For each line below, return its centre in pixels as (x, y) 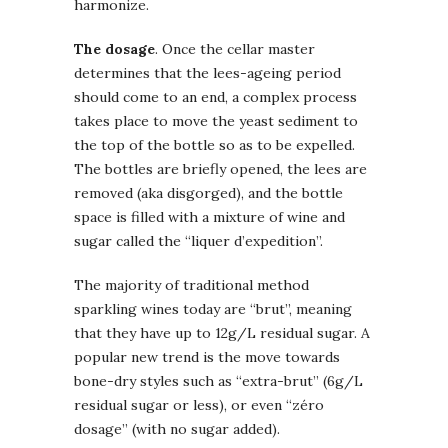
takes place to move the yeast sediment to (216, 121)
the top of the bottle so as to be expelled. (214, 145)
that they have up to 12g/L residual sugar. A (222, 333)
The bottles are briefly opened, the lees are (220, 169)
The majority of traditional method (191, 285)
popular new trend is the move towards (207, 357)
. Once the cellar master (235, 49)
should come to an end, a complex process (215, 97)
